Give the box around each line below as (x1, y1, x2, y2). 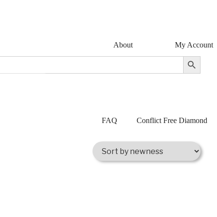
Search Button (183, 51, 211, 60)
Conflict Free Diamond (137, 116, 207, 124)
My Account (175, 41, 214, 49)
